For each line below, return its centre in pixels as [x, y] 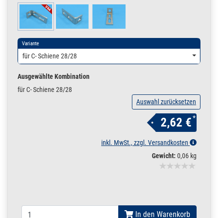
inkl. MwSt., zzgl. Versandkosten [145, 143]
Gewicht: [164, 156]
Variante [30, 44]
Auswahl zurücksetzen [166, 102]
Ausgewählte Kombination [54, 77]
